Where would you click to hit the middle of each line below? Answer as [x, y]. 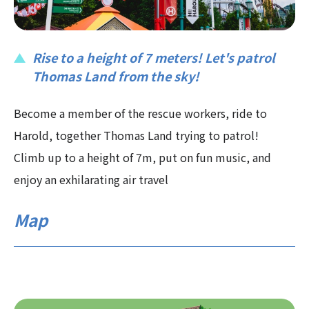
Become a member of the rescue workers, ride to [140, 113]
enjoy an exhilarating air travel [91, 180]
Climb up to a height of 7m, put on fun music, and [142, 158]
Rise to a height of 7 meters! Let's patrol [154, 58]
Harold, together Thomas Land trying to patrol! [136, 136]
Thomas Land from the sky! [116, 76]
